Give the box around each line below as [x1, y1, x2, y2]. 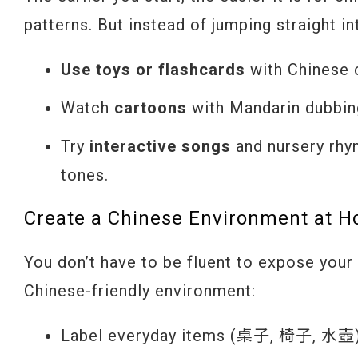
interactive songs [89, 137, 231, 156]
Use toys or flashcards [61, 60, 245, 79]
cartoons [114, 98, 187, 117]
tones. [61, 165, 109, 185]
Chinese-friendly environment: [24, 281, 256, 300]
